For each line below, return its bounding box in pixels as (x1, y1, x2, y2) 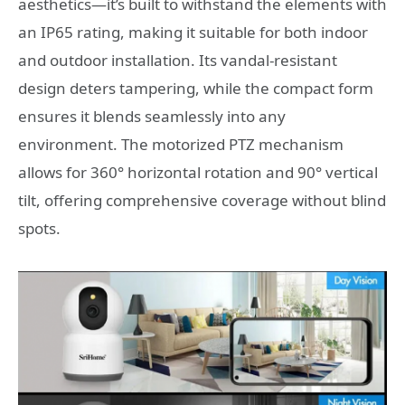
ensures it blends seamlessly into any (18, 105, 286, 127)
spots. (18, 217, 61, 239)
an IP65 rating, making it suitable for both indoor (18, 21, 368, 42)
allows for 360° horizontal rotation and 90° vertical (18, 161, 378, 183)
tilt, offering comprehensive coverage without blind (18, 189, 386, 211)
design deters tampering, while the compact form (18, 77, 373, 99)
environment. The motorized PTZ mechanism (18, 133, 344, 155)
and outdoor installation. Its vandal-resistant (18, 49, 337, 71)
